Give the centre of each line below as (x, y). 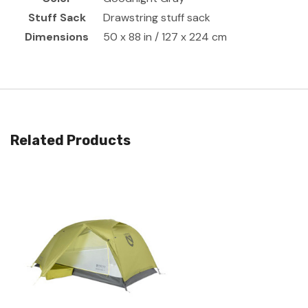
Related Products (70, 140)
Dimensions (57, 36)
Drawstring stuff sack (157, 17)
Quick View (95, 243)
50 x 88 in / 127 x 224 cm (165, 36)
